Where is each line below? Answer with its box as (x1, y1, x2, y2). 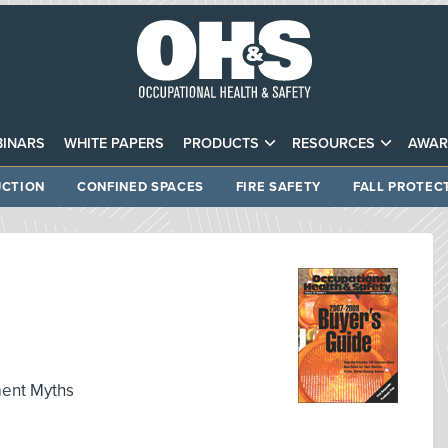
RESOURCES (292, 134, 376, 152)
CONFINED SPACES (77, 178, 204, 195)
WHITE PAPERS (63, 134, 164, 152)
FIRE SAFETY (235, 178, 321, 195)
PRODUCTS (183, 134, 259, 152)
